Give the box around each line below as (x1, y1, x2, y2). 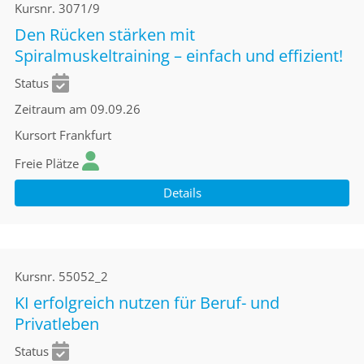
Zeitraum (15, 101, 66, 117)
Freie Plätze (15, 155, 79, 171)
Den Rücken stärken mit (15, 24, 195, 45)
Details (162, 184, 201, 201)
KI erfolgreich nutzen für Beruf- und (15, 292, 279, 314)
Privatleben (15, 313, 99, 335)
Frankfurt (59, 127, 111, 143)
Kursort (15, 127, 56, 143)
